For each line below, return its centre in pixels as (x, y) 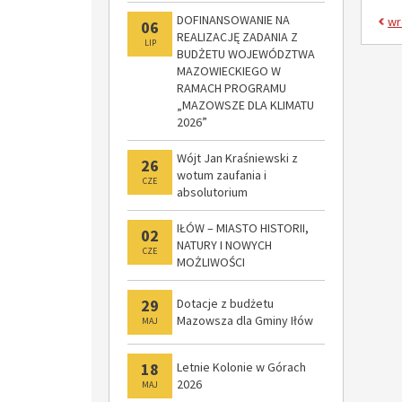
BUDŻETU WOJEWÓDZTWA (246, 54)
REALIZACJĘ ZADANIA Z (237, 37)
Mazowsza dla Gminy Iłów (245, 320)
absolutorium (212, 192)
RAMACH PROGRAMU (232, 88)
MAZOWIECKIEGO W (229, 71)
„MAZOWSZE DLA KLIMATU (245, 105)
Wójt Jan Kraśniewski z (237, 158)
